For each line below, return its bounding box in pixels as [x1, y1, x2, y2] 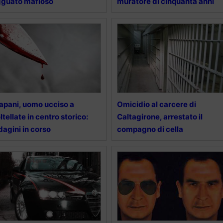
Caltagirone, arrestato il [116, 111, 203, 121]
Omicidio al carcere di [116, 99, 196, 109]
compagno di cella [116, 124, 183, 134]
